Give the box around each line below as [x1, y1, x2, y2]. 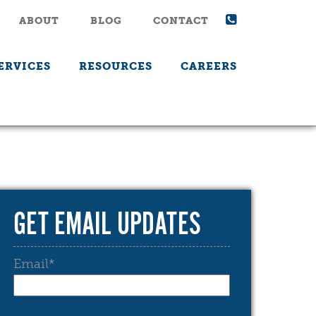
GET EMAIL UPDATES [13, 205, 202, 244]
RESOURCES [78, 60, 152, 73]
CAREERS [180, 60, 237, 73]
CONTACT [152, 15, 209, 27]
